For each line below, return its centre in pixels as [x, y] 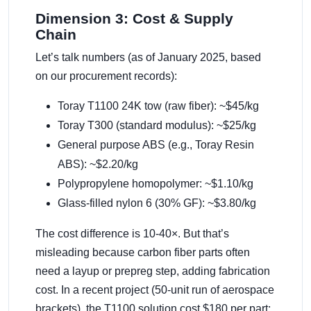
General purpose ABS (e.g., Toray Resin [156, 145]
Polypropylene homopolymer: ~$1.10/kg [155, 184]
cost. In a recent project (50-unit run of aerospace [155, 290]
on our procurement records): [106, 76]
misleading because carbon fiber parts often [143, 253]
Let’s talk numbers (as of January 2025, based [148, 58]
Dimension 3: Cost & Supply [134, 19]
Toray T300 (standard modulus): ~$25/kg [157, 126]
